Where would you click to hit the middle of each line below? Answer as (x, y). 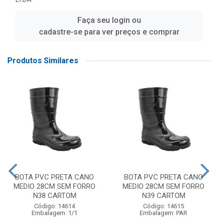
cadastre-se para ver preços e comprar (109, 32)
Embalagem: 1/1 (54, 213)
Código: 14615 (163, 206)
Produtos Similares (43, 61)
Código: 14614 (54, 206)
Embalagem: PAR (163, 213)
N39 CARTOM (163, 196)
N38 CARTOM (54, 196)
